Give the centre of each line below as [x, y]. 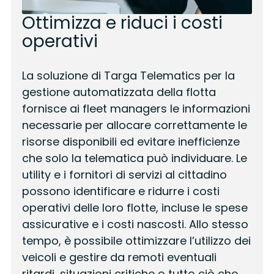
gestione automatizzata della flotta [119, 92]
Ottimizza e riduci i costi [122, 23]
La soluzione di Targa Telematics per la [128, 76]
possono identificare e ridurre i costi [120, 191]
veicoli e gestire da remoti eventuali [119, 257]
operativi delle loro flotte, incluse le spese [135, 208]
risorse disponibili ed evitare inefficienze [131, 142]
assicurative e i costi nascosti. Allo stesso [135, 224]
